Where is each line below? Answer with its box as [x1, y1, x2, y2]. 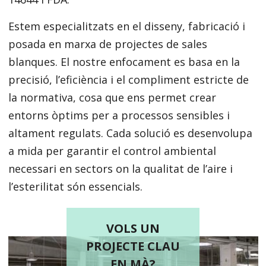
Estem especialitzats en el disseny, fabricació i [8, 19, 245, 33]
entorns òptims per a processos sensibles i [8, 108, 230, 122]
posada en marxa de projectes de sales [8, 37, 207, 51]
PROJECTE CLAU [86, 238, 180, 254]
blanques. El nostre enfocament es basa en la [8, 55, 240, 69]
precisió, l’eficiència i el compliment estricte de [8, 72, 249, 87]
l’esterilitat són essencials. [8, 179, 142, 194]
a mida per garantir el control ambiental [8, 144, 216, 158]
